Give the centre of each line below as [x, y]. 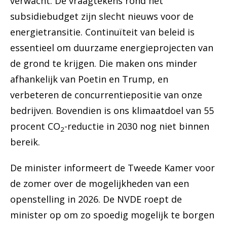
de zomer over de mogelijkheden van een [100, 184]
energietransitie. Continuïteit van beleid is [102, 32]
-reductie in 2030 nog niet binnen [137, 126]
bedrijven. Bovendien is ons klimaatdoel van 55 [112, 111]
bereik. [25, 142]
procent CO [35, 126]
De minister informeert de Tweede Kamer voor [112, 168]
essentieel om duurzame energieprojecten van [112, 48]
